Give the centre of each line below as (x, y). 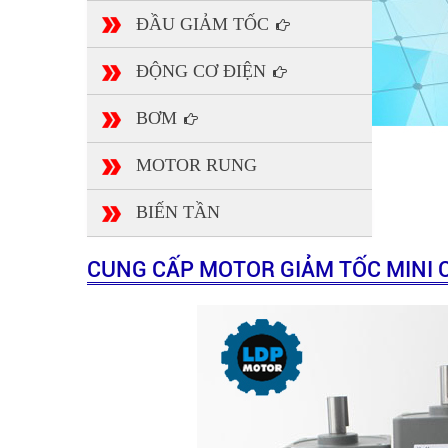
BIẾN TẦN (178, 212)
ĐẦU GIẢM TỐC (205, 23)
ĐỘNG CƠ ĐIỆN (203, 70)
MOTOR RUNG (196, 165)
